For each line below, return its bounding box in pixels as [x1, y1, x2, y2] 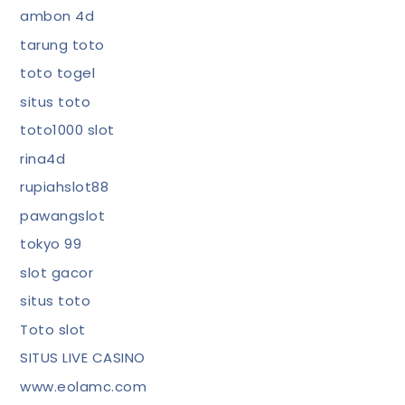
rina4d [20, 148, 66, 168]
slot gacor [20, 262, 94, 282]
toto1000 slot [20, 120, 115, 139]
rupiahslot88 [20, 177, 109, 196]
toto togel [20, 63, 96, 82]
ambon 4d [20, 6, 95, 25]
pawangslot [20, 205, 106, 225]
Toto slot [20, 319, 86, 339]
